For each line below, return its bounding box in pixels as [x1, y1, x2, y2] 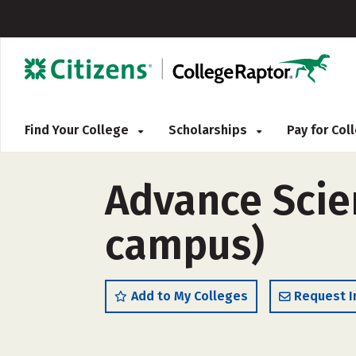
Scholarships [168, 122, 250, 137]
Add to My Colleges [131, 288, 248, 304]
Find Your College [25, 122, 132, 137]
